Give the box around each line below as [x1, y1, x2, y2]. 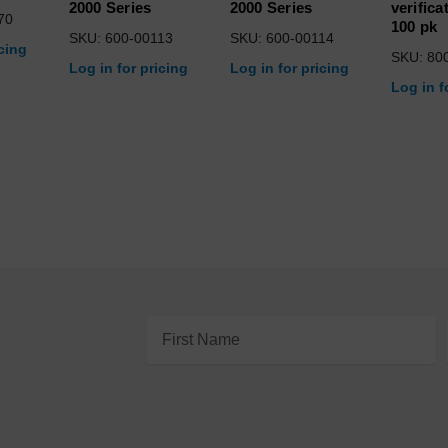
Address [136, 342, 195, 360]
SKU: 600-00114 [229, 29, 334, 46]
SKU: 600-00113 [68, 29, 173, 46]
